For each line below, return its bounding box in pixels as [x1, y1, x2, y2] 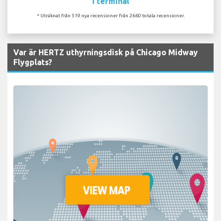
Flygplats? [13, 57, 52, 67]
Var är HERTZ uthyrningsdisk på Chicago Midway [13, 47, 198, 57]
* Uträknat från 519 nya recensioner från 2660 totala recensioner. [37, 12, 184, 18]
